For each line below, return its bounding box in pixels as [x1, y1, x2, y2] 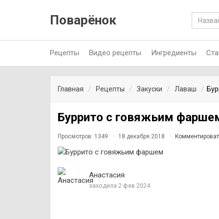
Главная [58, 85, 84, 93]
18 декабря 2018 [117, 133, 166, 140]
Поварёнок [50, 13, 116, 27]
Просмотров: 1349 [58, 133, 109, 140]
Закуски [137, 85, 162, 93]
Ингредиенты [151, 48, 197, 57]
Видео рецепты [89, 48, 141, 57]
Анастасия [89, 171, 125, 179]
